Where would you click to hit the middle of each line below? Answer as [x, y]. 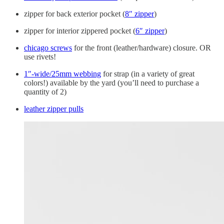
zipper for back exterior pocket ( [74, 13]
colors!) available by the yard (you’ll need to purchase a [111, 82]
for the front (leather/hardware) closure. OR [141, 47]
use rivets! [40, 56]
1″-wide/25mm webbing [62, 73]
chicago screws [48, 47]
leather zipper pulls [54, 108]
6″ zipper [150, 30]
